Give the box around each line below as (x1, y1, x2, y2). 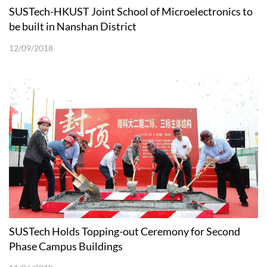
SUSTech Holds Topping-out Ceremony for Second (9, 224, 240, 238)
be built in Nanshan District (9, 19, 136, 33)
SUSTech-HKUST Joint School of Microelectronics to (9, 4, 253, 18)
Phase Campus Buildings (9, 239, 123, 253)
